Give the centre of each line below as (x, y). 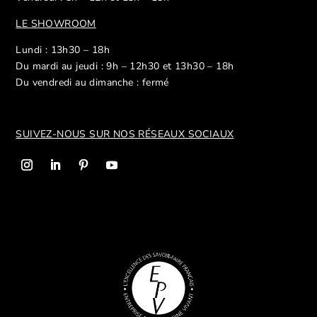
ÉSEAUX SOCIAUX (189, 134)
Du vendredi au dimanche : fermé (92, 83)
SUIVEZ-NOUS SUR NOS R (80, 134)
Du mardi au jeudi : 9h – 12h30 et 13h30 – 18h (125, 67)
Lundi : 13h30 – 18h (63, 50)
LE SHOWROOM (56, 24)
